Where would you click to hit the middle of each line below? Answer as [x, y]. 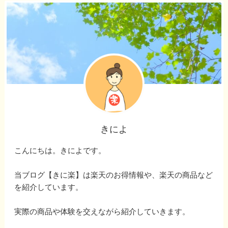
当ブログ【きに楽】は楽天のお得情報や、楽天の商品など [114, 175]
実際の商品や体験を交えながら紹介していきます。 [102, 211]
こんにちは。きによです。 [60, 150]
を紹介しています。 [49, 187]
